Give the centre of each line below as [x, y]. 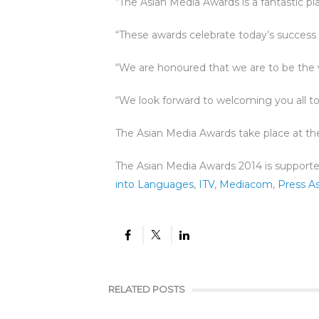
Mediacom [246, 185]
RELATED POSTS [147, 289]
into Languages [155, 185]
